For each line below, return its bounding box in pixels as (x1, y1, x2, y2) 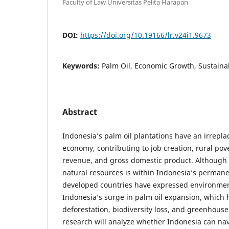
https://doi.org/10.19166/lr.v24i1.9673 (80, 30, 211, 40)
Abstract (62, 106, 97, 118)
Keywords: (62, 60, 102, 71)
